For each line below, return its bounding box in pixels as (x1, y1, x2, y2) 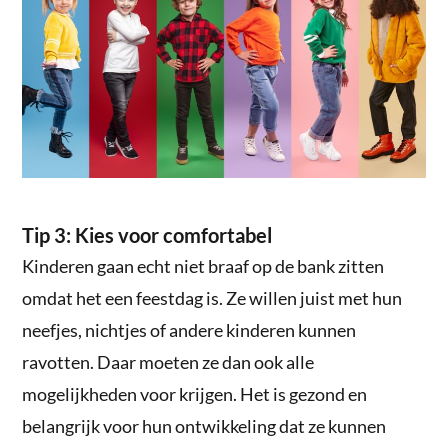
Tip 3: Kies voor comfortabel (22, 223, 273, 248)
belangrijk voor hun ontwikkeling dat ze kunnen (22, 415, 387, 438)
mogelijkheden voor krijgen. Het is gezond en (22, 383, 368, 406)
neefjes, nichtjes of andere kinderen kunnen (22, 319, 357, 342)
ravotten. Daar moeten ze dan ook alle (22, 351, 315, 374)
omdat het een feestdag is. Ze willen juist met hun (22, 287, 403, 310)
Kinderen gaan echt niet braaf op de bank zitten (22, 255, 385, 278)
